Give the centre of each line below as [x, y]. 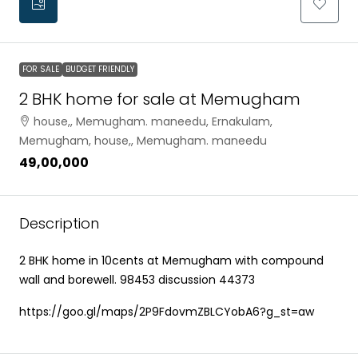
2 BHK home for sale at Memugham [160, 99]
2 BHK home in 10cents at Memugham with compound [171, 261]
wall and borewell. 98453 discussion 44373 [137, 280]
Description [59, 224]
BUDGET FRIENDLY [100, 70]
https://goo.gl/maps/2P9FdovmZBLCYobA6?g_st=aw [167, 312]
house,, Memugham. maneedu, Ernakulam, [153, 122]
